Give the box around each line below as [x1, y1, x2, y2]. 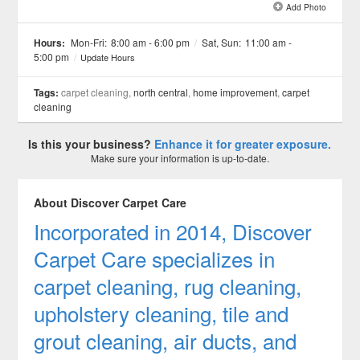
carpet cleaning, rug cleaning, [34, 271, 302, 301]
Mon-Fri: [71, 35, 108, 50]
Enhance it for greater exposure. [154, 136, 332, 153]
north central [133, 85, 189, 100]
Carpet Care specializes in [34, 243, 276, 274]
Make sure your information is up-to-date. [90, 151, 269, 166]
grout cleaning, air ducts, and [34, 325, 297, 356]
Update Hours [80, 51, 136, 64]
